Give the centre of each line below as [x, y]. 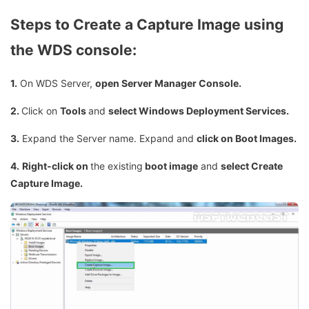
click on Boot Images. [247, 139]
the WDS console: [73, 50]
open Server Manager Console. [168, 83]
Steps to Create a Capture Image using [147, 24]
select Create [252, 166]
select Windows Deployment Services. [199, 111]
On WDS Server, [56, 83]
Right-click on [56, 166]
